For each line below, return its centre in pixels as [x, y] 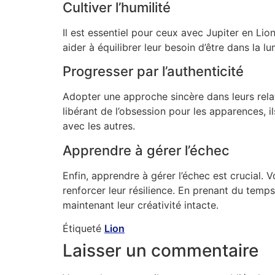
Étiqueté [83, 229]
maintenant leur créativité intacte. [141, 205]
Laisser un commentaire [161, 251]
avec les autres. [99, 126]
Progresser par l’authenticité [153, 72]
